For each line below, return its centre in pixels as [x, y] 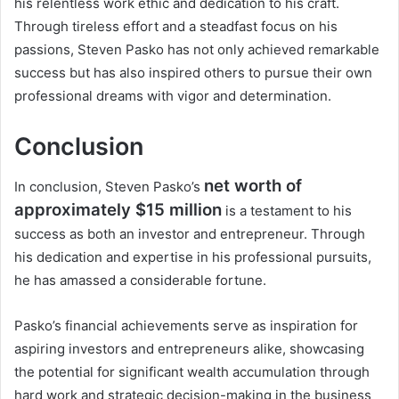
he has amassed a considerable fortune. [140, 281]
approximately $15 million [118, 210]
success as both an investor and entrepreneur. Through [190, 234]
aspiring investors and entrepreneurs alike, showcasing [189, 349]
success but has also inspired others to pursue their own [193, 72]
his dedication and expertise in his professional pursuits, [193, 257]
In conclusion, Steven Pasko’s [109, 187]
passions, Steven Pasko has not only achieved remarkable [197, 49]
